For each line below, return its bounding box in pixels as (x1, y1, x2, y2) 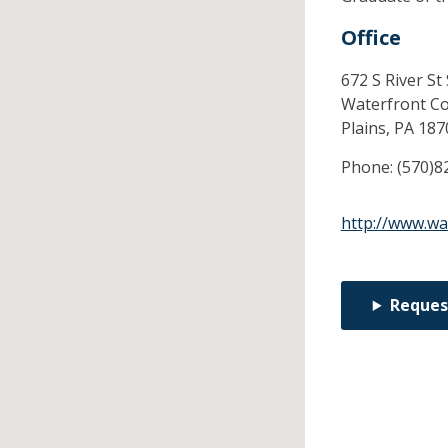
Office (340, 24, 401, 52)
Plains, (340, 117, 394, 140)
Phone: (340, 156, 397, 179)
